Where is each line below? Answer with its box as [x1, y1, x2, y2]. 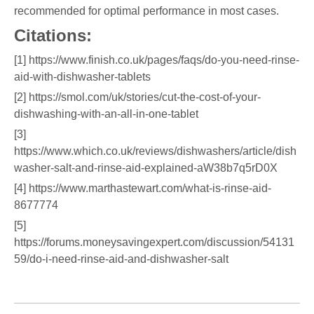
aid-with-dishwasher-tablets [14, 70, 151, 83]
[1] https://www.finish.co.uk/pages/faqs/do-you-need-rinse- [14, 53, 299, 66]
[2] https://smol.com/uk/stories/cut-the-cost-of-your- [14, 90, 261, 103]
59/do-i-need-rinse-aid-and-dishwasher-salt [14, 252, 228, 265]
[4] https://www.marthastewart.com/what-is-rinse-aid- [14, 182, 271, 194]
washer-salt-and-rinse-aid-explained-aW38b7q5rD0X [14, 161, 278, 174]
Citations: [14, 25, 92, 45]
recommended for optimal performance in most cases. [14, 4, 279, 17]
